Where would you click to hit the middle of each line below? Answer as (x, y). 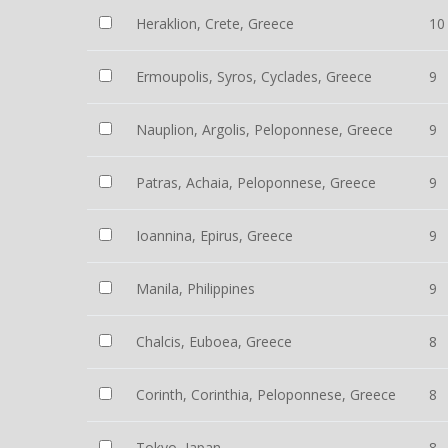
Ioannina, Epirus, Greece (214, 235)
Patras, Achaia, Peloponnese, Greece (256, 182)
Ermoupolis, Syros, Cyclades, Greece (254, 76)
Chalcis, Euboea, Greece (214, 341)
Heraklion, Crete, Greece (215, 23)
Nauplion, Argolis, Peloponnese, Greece (264, 129)
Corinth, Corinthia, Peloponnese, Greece (266, 394)
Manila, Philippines (195, 288)
